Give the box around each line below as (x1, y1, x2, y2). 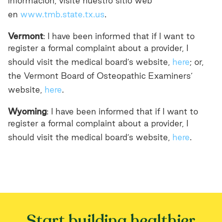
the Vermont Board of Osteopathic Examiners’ (8, 71, 193, 80)
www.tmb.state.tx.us (20, 9, 105, 19)
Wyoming (8, 107, 47, 116)
